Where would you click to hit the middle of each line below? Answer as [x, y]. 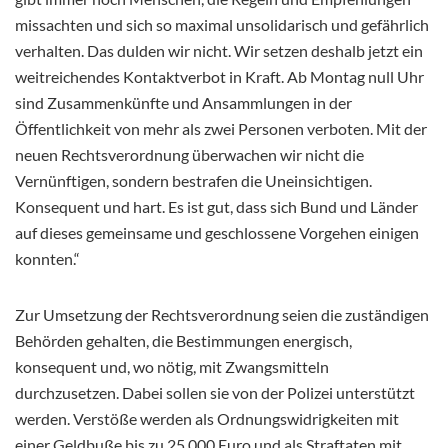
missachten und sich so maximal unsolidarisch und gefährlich [222, 24]
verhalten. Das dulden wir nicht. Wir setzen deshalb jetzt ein [219, 50]
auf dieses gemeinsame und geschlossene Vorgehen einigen [217, 232]
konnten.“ [47, 258]
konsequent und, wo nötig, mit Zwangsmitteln [172, 366]
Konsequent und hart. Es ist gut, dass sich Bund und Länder [216, 206]
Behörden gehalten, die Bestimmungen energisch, [183, 340]
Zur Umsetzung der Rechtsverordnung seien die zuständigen [222, 314]
